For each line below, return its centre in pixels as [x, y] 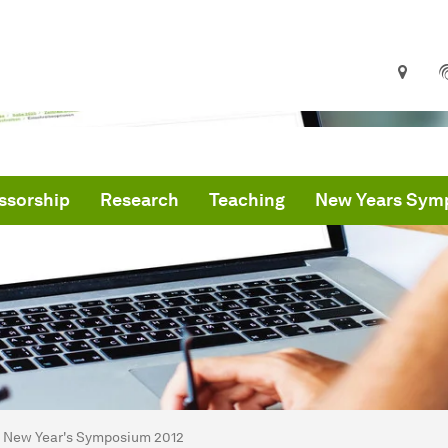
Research [139, 200]
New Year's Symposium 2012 [93, 437]
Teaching [247, 200]
